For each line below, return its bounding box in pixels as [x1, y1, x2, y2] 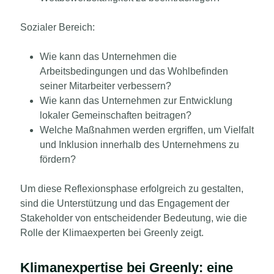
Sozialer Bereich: [20, 21, 95, 32]
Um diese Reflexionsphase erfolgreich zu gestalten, [20, 183, 243, 194]
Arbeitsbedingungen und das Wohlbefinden [40, 65, 228, 76]
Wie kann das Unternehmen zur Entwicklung [40, 95, 232, 106]
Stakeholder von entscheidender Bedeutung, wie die [20, 212, 247, 223]
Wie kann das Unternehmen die [40, 51, 177, 62]
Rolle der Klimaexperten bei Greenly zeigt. [20, 227, 204, 238]
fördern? [40, 154, 76, 165]
